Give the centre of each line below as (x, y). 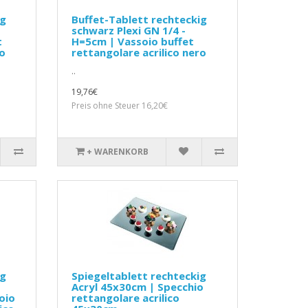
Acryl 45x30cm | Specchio (138, 287)
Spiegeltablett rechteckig (139, 276)
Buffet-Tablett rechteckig (140, 20)
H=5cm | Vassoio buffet (133, 42)
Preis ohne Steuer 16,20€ (120, 106)
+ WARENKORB (117, 152)
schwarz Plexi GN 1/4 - (129, 31)
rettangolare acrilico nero (139, 53)
